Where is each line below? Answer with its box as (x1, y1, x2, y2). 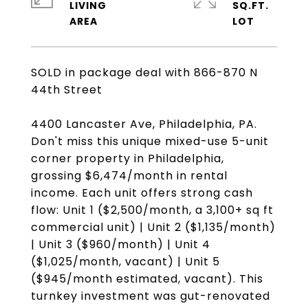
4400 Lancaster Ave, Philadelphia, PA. (31, 116, 257, 132)
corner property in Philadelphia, (31, 151, 224, 166)
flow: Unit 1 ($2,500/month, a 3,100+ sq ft (31, 202, 274, 218)
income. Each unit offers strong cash (31, 185, 253, 201)
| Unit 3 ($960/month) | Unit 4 (31, 236, 210, 252)
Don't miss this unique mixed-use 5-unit (31, 133, 269, 149)
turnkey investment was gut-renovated (31, 288, 270, 304)
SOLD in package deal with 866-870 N (31, 65, 258, 80)
